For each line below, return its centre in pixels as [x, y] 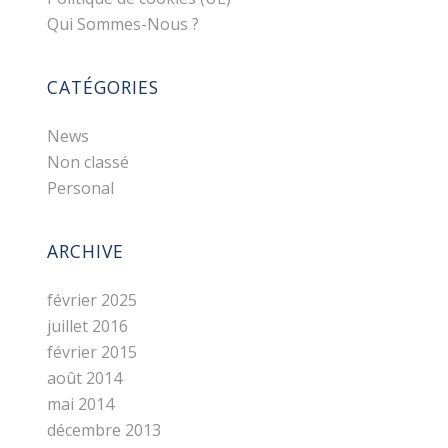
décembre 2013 [103, 430]
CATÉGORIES [102, 87]
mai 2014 [80, 404]
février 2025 [91, 300]
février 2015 [91, 352]
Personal [80, 188]
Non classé [87, 162]
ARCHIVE [85, 251]
